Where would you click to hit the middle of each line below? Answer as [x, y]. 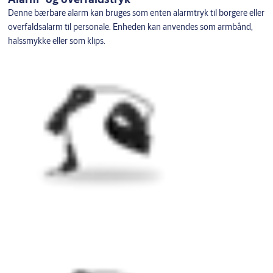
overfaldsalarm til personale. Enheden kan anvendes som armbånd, [130, 27]
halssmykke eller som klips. [56, 41]
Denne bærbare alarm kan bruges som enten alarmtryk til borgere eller [136, 13]
